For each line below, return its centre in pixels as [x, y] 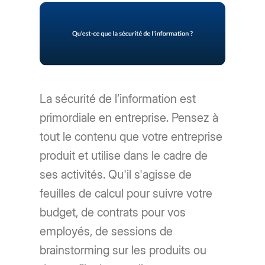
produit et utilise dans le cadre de [124, 155]
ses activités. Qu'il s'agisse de [116, 174]
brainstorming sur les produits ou [123, 250]
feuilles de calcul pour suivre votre [126, 193]
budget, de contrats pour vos [113, 212]
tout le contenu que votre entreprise [131, 136]
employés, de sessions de [106, 231]
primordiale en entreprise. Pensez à [129, 117]
